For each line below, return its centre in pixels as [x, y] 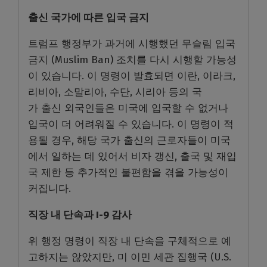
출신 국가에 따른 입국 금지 [89, 18]
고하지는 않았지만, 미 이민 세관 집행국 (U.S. [130, 257]
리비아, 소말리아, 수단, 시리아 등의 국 [115, 92]
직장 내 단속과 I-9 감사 [80, 215]
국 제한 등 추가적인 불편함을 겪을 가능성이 [128, 173]
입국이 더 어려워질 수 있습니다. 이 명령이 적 [131, 125]
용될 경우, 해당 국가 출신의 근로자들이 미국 [129, 141]
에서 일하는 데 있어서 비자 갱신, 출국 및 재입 [132, 157]
